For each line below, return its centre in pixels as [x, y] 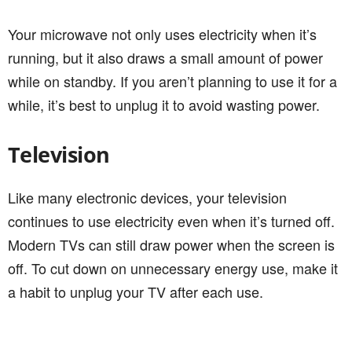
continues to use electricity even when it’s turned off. [171, 220]
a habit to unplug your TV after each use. [136, 291]
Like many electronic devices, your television [147, 197]
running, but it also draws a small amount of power [165, 57]
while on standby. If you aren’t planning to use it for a [172, 81]
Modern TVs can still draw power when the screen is [171, 244]
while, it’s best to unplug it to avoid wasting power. [164, 104]
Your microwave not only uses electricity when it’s [162, 33]
